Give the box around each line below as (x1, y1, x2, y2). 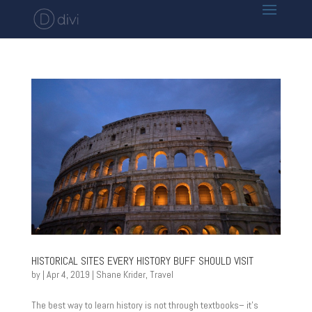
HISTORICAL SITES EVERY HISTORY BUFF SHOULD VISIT (31, 253, 253, 268)
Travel (149, 268, 173, 281)
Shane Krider (95, 268, 146, 281)
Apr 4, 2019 (46, 268, 90, 281)
